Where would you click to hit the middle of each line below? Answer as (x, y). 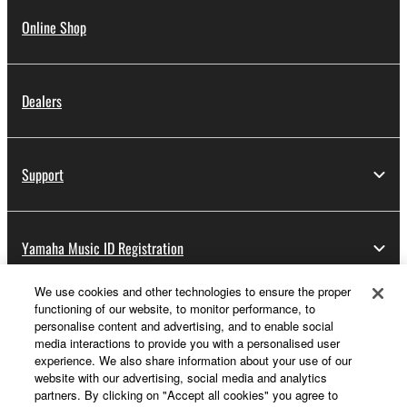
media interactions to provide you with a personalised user (188, 343)
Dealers (42, 101)
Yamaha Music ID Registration (103, 248)
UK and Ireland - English (113, 387)
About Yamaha (60, 322)
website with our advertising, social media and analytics (181, 377)
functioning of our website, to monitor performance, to (175, 308)
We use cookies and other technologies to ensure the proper (193, 291)
